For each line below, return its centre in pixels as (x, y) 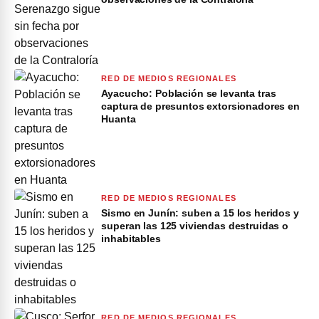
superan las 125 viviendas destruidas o (195, 225)
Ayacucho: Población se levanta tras (189, 93)
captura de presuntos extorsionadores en (200, 106)
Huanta (119, 119)
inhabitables (131, 238)
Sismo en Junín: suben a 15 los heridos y (200, 213)
